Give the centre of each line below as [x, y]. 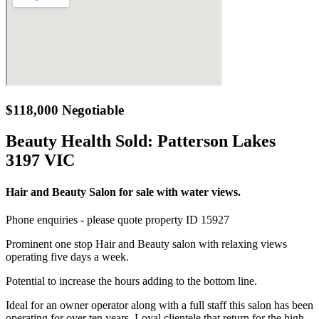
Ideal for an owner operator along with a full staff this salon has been [159, 305]
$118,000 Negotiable [65, 110]
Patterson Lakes [216, 141]
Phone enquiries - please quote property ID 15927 [117, 219]
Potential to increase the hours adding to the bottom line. [131, 281]
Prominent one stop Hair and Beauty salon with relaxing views [146, 244]
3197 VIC [40, 161]
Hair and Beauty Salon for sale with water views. [123, 192]
